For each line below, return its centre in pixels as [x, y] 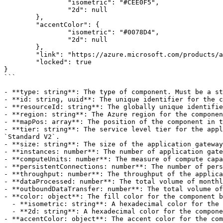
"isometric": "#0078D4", [36, 32]
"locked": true [20, 62]
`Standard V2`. [32, 137]
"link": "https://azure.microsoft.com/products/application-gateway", [20, 55]
